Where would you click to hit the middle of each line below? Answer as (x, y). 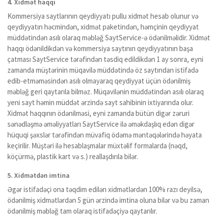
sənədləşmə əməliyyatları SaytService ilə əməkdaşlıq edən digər (101, 124)
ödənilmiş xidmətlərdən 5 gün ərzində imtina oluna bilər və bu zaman (108, 200)
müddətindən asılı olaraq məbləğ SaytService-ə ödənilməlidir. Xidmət (109, 38)
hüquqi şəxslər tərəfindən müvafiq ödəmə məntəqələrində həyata (105, 135)
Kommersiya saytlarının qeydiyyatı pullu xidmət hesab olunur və (103, 16)
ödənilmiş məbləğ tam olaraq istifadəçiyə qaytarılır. (82, 211)
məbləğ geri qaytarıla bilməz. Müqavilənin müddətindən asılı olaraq (106, 92)
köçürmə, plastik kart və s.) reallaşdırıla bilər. (73, 156)
